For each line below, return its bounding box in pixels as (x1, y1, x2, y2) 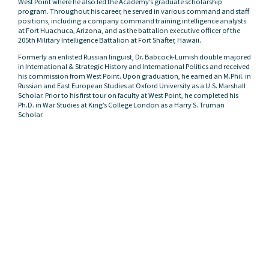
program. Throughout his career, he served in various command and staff (18, 7, 249, 16)
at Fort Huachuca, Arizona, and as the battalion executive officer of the (18, 26, 240, 35)
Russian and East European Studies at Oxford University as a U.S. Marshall (18, 81, 246, 90)
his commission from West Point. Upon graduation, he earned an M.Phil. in (18, 71, 251, 80)
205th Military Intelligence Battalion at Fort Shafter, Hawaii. (18, 35, 201, 44)
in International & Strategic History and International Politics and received (18, 62, 250, 71)
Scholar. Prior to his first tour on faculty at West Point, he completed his (18, 91, 238, 100)
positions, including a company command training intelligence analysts (18, 16, 246, 25)
